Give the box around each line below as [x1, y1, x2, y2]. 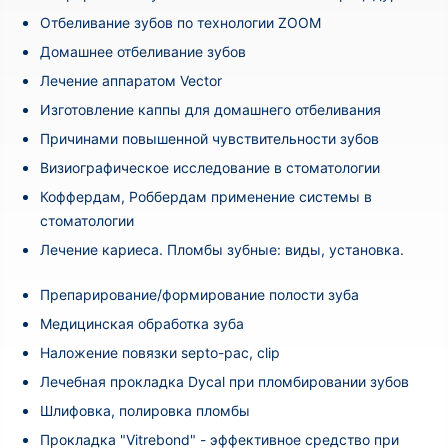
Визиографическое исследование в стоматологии [40, 158, 380, 176]
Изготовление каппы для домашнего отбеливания [40, 100, 381, 118]
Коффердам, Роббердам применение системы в [40, 187, 372, 205]
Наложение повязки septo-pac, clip [40, 343, 280, 361]
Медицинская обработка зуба [40, 314, 244, 332]
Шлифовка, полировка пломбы [40, 401, 250, 419]
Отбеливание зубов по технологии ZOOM [40, 13, 321, 31]
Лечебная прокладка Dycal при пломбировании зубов [40, 372, 409, 390]
